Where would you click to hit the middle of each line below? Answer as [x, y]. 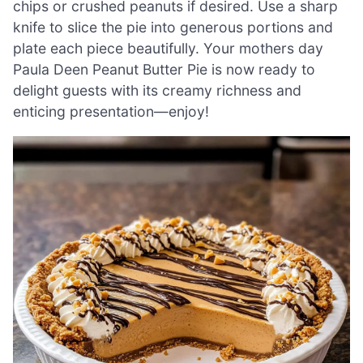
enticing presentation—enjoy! [111, 111]
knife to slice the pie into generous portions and [173, 27]
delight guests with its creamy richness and [157, 90]
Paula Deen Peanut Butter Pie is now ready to [164, 69]
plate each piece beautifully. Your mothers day [168, 48]
